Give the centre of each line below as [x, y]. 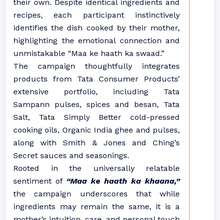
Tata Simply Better [80, 117]
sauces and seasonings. [83, 155]
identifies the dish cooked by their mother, [96, 28]
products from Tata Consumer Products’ [96, 79]
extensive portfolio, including [88, 92]
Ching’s [166, 143]
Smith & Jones [94, 143]
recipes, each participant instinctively [96, 15]
